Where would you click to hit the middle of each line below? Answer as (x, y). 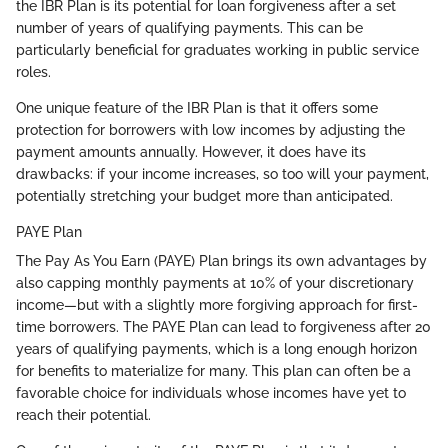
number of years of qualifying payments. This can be (189, 27)
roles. (33, 71)
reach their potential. (83, 414)
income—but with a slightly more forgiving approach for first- (217, 304)
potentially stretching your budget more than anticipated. (204, 195)
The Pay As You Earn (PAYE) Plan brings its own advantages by (221, 260)
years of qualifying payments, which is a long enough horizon (216, 348)
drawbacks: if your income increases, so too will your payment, (222, 173)
